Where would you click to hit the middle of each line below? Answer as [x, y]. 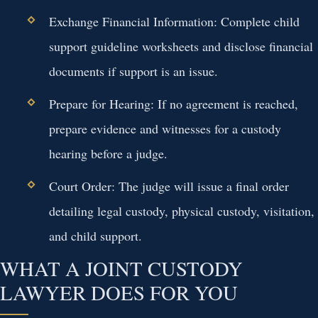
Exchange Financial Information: [133, 21]
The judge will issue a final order [202, 186]
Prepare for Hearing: [101, 103]
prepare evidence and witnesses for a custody [165, 128]
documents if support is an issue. [133, 71]
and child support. [95, 235]
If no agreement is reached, [226, 103]
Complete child [258, 21]
